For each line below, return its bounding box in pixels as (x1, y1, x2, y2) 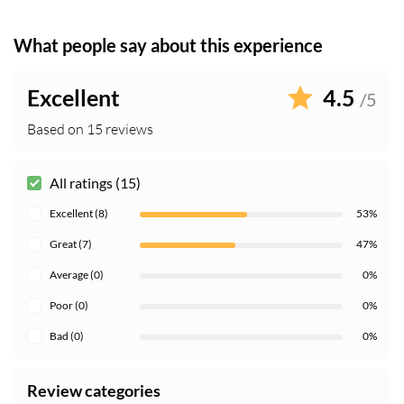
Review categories (27, 381, 161, 401)
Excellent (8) (50, 207, 108, 221)
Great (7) (50, 237, 92, 252)
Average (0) (50, 268, 104, 282)
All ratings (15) (50, 174, 141, 192)
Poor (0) (50, 298, 88, 313)
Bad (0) (50, 329, 84, 344)
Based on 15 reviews (27, 120, 153, 139)
